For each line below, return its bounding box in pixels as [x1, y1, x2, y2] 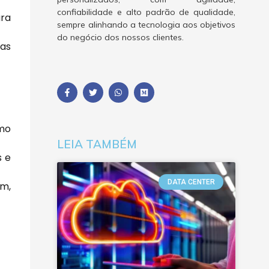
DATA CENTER [167, 177, 215, 186]
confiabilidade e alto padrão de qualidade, [57, 7, 235, 17]
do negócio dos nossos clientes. [57, 32, 184, 43]
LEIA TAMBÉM [57, 136, 138, 151]
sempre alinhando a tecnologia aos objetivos [57, 19, 235, 30]
